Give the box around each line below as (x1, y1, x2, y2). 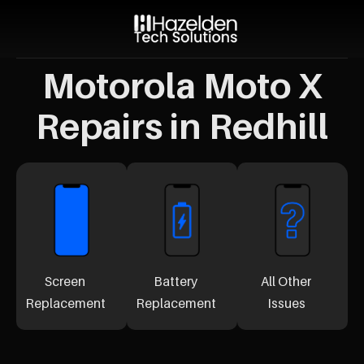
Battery (154, 273, 197, 290)
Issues (266, 295, 305, 312)
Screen (45, 273, 85, 290)
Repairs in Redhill (36, 104, 328, 147)
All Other (261, 273, 311, 290)
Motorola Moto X (41, 63, 323, 106)
